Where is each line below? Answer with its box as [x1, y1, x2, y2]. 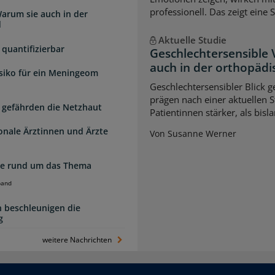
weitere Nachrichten [42, 234, 114, 246]
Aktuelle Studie [158, 33, 227, 46]
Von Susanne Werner [150, 128, 236, 140]
